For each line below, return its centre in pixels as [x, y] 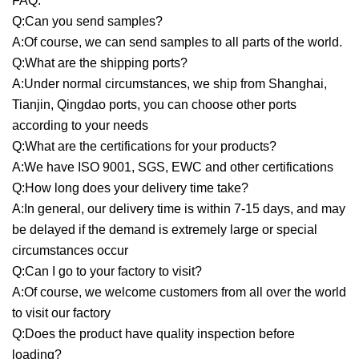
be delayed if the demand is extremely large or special [165, 230]
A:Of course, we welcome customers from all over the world [179, 292]
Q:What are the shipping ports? [100, 63]
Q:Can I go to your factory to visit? [107, 271]
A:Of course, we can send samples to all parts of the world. [177, 42]
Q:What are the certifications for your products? [144, 146]
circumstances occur [70, 250]
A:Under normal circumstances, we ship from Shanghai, [169, 84]
